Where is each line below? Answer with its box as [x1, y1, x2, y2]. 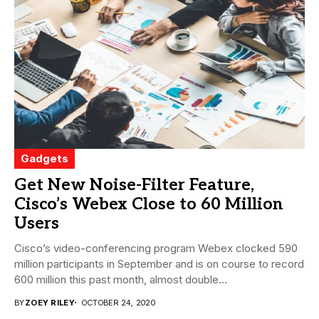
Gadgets [21, 151, 68, 165]
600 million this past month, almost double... [14, 272, 227, 286]
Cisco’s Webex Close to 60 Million [14, 194, 283, 214]
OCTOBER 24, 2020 [82, 297, 156, 308]
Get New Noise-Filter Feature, [14, 174, 254, 195]
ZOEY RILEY [24, 297, 75, 308]
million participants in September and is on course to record [14, 256, 304, 271]
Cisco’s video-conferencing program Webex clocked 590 [14, 241, 298, 255]
